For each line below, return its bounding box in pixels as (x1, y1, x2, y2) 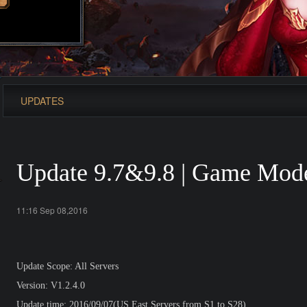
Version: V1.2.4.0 (16, 280, 85, 291)
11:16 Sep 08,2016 (16, 204, 88, 216)
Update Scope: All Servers (16, 261, 119, 271)
